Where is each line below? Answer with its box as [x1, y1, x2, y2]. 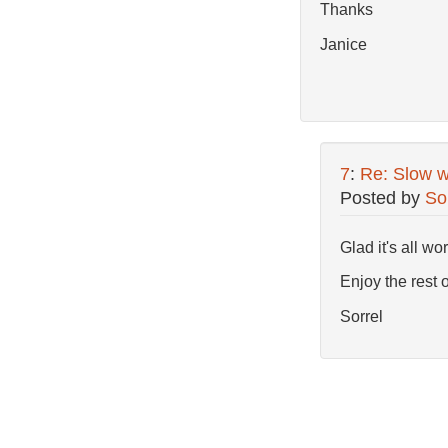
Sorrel [339, 307, 383, 325]
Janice [319, 35, 367, 53]
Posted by [339, 187, 425, 208]
